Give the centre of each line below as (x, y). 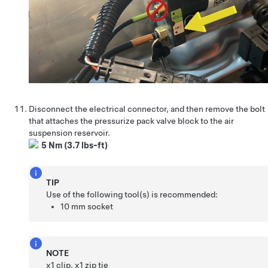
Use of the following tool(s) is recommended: (132, 194)
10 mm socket (87, 206)
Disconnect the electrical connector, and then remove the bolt (147, 109)
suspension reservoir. (69, 133)
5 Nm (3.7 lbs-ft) (74, 145)
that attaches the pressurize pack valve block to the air (131, 121)
